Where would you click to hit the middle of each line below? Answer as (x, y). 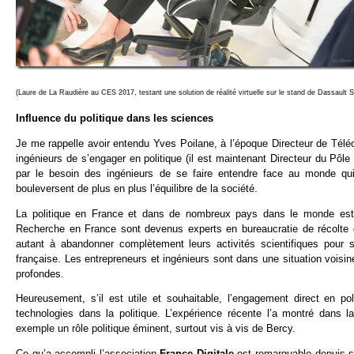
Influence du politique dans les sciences (115, 118)
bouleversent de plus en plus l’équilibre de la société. (137, 188)
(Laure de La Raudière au (58, 93)
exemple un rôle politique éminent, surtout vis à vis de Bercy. (156, 329)
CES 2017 (118, 93)
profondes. (40, 273)
